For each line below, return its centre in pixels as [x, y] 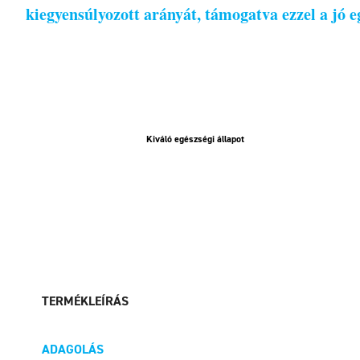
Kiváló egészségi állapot [195, 139]
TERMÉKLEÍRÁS [85, 301]
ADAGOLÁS [73, 349]
